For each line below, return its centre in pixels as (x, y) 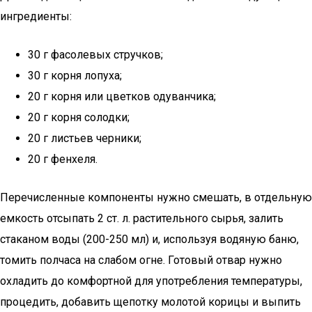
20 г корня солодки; (79, 117)
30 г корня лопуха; (75, 76)
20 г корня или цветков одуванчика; (122, 96)
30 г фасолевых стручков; (95, 55)
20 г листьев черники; (85, 138)
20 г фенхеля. (63, 159)
